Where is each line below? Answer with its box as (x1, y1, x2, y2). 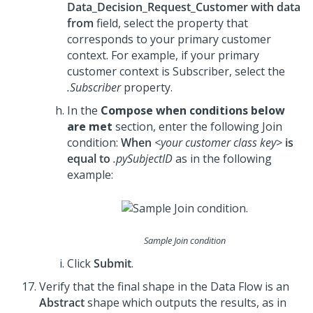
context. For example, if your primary (67, 48, 259, 64)
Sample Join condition (143, 233, 226, 247)
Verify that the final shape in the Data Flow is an (39, 278, 289, 294)
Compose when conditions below (101, 103, 285, 119)
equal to (67, 151, 110, 167)
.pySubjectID (113, 151, 173, 167)
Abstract (39, 294, 85, 310)
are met (67, 119, 112, 135)
